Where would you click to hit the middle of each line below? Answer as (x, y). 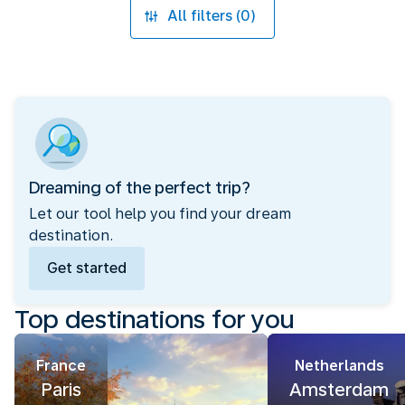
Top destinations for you (155, 319)
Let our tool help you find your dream (160, 214)
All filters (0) (211, 16)
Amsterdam (339, 390)
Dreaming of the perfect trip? (140, 188)
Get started (87, 268)
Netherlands (339, 366)
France (61, 366)
